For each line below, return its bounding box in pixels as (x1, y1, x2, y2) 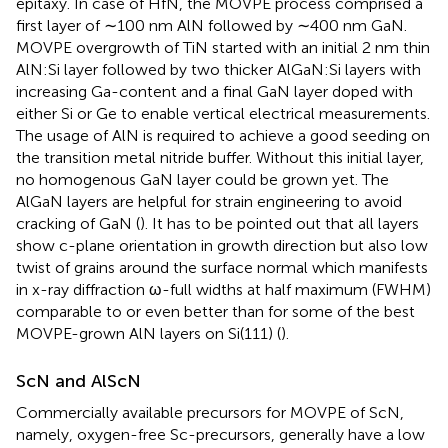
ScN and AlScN (16, 370, 141, 393)
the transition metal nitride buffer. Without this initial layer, (16, 148, 424, 168)
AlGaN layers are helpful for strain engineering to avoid (16, 192, 402, 212)
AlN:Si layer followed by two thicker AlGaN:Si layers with (16, 60, 421, 80)
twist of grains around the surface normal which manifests (16, 258, 428, 278)
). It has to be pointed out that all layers (140, 214, 419, 234)
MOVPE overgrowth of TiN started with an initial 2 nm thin (16, 38, 430, 58)
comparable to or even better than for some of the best (16, 302, 415, 322)
